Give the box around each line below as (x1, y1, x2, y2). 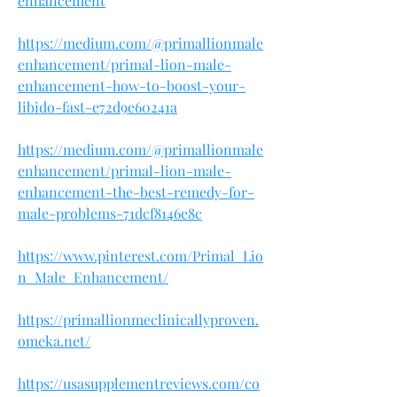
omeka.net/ (18, 331, 90, 350)
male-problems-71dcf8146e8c (18, 203, 202, 222)
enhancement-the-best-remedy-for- (18, 182, 254, 201)
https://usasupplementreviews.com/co (18, 373, 260, 393)
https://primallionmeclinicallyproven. (18, 309, 259, 329)
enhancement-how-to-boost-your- (18, 75, 245, 95)
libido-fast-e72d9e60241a (18, 97, 177, 116)
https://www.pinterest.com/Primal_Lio (18, 245, 263, 265)
